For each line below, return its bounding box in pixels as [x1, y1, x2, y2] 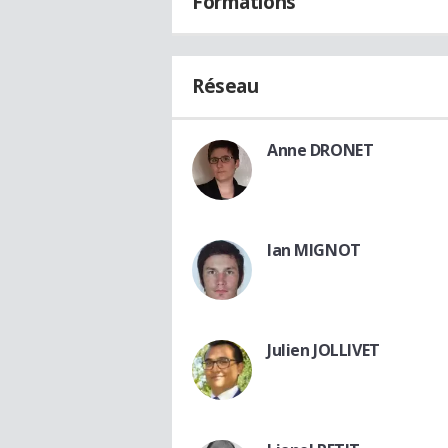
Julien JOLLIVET [267, 339, 380, 362]
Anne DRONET [267, 139, 374, 162]
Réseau [192, 73, 259, 100]
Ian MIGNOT [267, 239, 361, 262]
